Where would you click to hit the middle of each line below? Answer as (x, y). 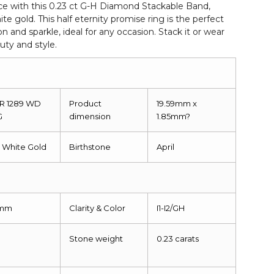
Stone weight (96, 238)
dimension (90, 116)
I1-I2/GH (171, 208)
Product (86, 103)
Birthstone (90, 146)
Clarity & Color (98, 208)
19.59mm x (177, 103)
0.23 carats (178, 238)
